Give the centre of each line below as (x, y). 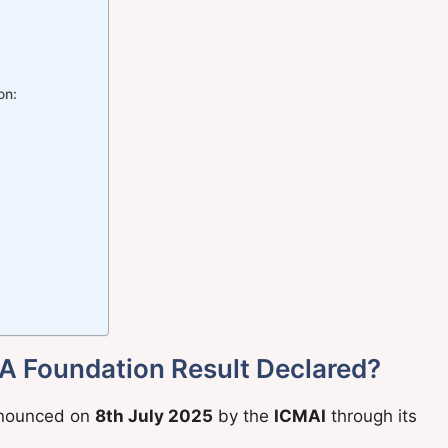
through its (371, 415)
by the (243, 415)
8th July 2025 (154, 415)
